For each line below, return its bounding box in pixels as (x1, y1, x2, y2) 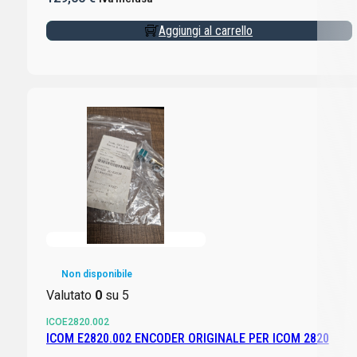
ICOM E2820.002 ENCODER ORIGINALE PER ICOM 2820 (45, 330, 329, 346)
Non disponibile (61, 268, 132, 280)
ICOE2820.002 (45, 316, 109, 328)
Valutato (45, 287, 95, 303)
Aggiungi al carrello (159, 23, 253, 39)
